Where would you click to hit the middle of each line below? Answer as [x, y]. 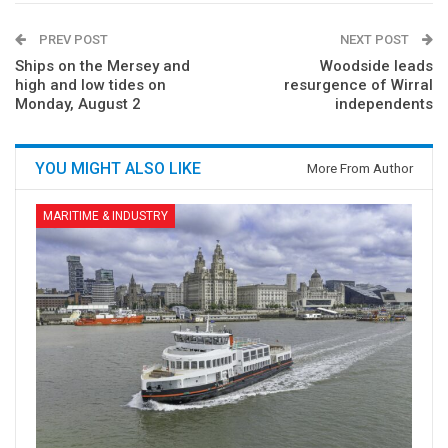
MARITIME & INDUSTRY [105, 216]
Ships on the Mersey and [102, 66]
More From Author [360, 169]
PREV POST [72, 40]
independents [384, 104]
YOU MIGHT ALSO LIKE [118, 169]
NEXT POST [376, 40]
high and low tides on [90, 85]
